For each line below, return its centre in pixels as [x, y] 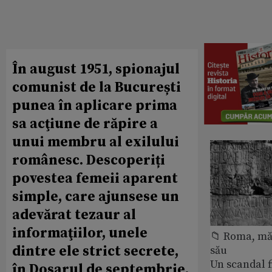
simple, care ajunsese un [96, 197]
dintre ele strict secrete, [95, 251]
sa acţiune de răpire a [85, 124]
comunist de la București [97, 87]
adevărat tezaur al [74, 215]
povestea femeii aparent [95, 178]
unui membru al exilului [96, 142]
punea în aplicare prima [95, 106]
